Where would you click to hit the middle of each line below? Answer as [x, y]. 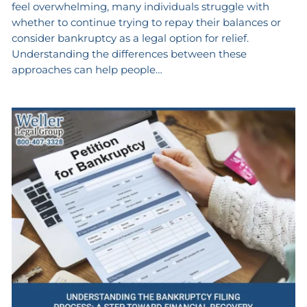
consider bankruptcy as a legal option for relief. [130, 38]
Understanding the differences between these [129, 54]
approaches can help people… [87, 70]
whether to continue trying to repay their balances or [146, 23]
